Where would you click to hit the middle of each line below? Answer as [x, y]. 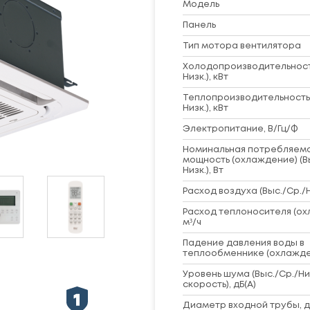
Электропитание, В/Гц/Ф [240, 129]
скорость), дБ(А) [219, 285]
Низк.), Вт [203, 171]
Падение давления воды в [244, 243]
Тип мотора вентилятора [242, 46]
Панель [199, 25]
